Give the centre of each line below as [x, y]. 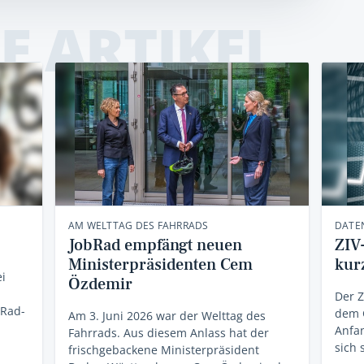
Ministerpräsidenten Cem [160, 264]
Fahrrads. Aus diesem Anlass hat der [168, 332]
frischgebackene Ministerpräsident [163, 349]
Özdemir [100, 284]
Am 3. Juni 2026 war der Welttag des [167, 315]
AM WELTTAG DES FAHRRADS [138, 225]
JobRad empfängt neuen [155, 245]
